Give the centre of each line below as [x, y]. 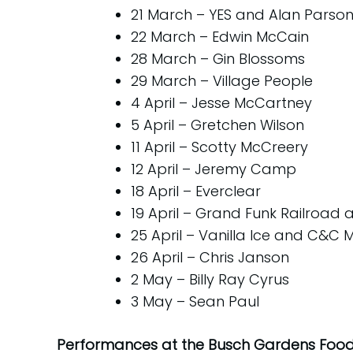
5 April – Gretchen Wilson [217, 124]
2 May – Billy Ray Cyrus [210, 279]
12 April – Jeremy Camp [214, 169]
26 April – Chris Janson [210, 257]
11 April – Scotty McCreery [219, 147]
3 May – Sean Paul [195, 301]
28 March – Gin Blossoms [218, 58]
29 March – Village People [222, 80]
